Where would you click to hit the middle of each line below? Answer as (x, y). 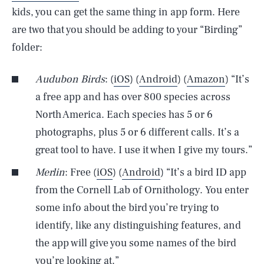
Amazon (206, 79)
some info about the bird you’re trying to (127, 208)
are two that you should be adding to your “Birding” (127, 30)
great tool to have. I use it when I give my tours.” (144, 150)
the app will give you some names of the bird (136, 243)
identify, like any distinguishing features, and (138, 225)
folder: (27, 47)
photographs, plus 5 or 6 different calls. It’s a (137, 132)
